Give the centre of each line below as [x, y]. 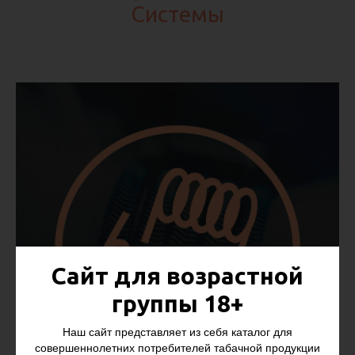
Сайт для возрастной [177, 276]
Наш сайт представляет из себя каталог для [177, 332]
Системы [177, 14]
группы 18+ [177, 304]
